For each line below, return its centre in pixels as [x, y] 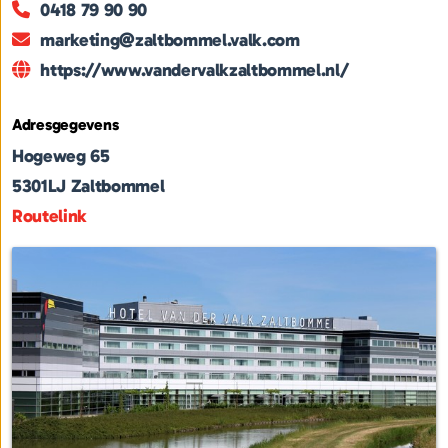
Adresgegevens [65, 125]
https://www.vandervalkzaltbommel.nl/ [194, 70]
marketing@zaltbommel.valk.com [170, 40]
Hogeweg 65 [61, 156]
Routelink [50, 216]
